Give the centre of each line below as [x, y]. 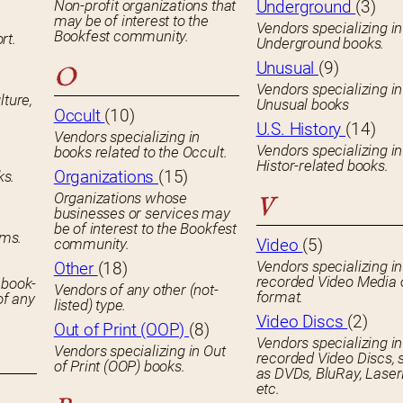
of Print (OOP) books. [119, 367]
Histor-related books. [322, 166]
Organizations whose [121, 198]
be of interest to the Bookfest [145, 229]
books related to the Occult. [140, 152]
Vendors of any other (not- [136, 290]
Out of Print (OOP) [121, 330]
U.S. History [301, 130]
